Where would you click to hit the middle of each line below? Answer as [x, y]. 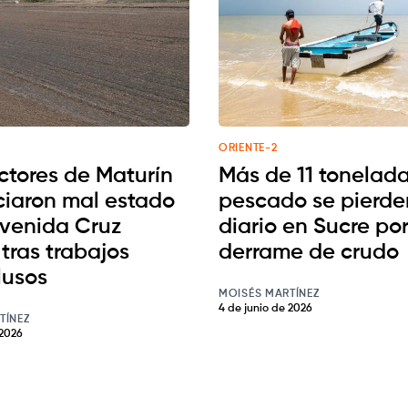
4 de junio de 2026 [265, 309]
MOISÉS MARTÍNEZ [269, 295]
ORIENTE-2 [248, 149]
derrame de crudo [309, 253]
